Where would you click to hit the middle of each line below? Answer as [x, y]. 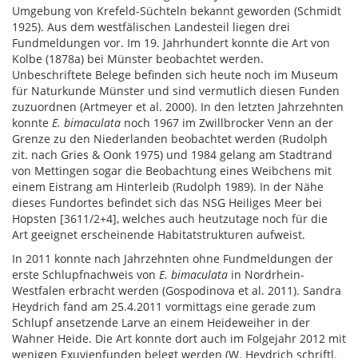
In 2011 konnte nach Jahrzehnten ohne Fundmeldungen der [173, 259]
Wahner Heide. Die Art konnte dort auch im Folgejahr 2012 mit [179, 339]
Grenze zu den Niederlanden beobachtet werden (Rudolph [170, 139]
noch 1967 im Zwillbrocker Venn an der [227, 123]
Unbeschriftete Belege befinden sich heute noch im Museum [175, 75]
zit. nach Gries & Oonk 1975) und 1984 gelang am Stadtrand [172, 155]
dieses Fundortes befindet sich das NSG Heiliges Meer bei [167, 203]
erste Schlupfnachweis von [86, 275]
